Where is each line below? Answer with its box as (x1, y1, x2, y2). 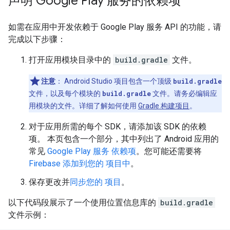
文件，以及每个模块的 (29, 89, 102, 98)
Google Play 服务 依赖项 (47, 146, 136, 156)
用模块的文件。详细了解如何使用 (29, 102, 138, 110)
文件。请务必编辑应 (151, 89, 217, 98)
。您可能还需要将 (136, 146, 202, 156)
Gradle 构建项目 (138, 102, 189, 110)
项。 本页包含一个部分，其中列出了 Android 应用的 (29, 134, 219, 144)
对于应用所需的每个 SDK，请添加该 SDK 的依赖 (29, 122, 206, 131)
